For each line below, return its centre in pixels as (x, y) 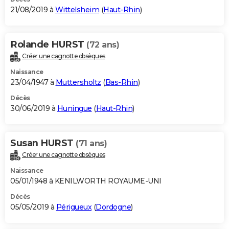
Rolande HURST (48, 44)
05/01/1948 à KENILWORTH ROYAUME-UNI (86, 181)
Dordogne (113, 207)
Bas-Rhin (121, 82)
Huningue (74, 108)
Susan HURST (43, 143)
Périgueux (74, 207)
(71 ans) (91, 143)
